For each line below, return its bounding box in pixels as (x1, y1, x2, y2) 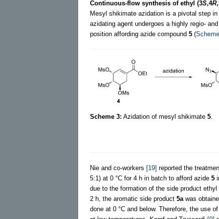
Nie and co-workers (90, 164, 146, 172)
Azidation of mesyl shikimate (122, 112, 207, 120)
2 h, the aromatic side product (90, 195, 176, 202)
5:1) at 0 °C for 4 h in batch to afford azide (90, 174, 211, 182)
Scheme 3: (90, 112, 122, 120)
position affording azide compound (90, 30, 189, 38)
